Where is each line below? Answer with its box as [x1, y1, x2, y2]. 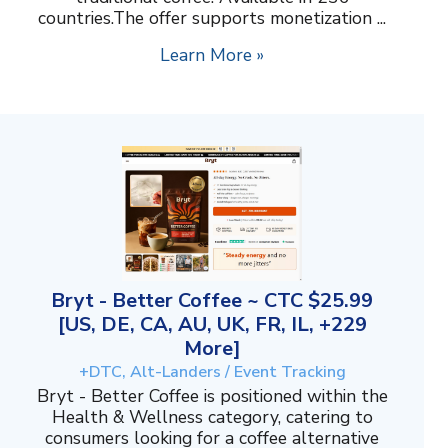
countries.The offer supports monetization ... [38, 6, 386, 31]
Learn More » [160, 43, 264, 68]
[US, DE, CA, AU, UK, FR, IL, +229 [57, 311, 367, 339]
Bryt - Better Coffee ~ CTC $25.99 [51, 287, 373, 315]
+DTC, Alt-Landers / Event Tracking [78, 361, 346, 384]
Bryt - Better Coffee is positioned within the [36, 384, 388, 409]
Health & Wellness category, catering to [51, 405, 373, 430]
